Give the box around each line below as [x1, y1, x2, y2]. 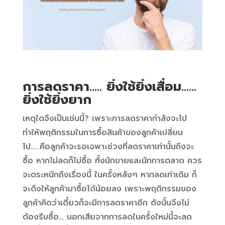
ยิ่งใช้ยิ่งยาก [22, 90, 91, 110]
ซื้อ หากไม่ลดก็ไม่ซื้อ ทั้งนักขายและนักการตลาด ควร [22, 155, 202, 167]
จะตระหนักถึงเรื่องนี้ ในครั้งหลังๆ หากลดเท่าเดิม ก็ [22, 169, 197, 181]
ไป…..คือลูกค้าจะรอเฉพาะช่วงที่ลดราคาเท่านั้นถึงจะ [22, 141, 194, 153]
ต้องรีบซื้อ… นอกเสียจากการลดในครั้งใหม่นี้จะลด [22, 211, 192, 223]
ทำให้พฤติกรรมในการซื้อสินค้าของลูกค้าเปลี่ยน [22, 127, 183, 139]
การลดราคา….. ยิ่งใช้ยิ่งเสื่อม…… [22, 77, 196, 97]
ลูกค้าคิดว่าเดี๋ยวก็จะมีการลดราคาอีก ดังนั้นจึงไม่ [22, 197, 189, 209]
